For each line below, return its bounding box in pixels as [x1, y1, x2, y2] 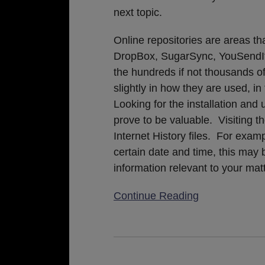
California [113, 238, 158, 250]
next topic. [114, 7, 162, 18]
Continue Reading [114, 190, 199, 202]
